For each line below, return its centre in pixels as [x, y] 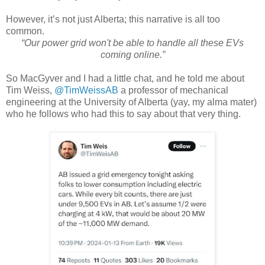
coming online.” [132, 54]
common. [26, 31]
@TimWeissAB [86, 90]
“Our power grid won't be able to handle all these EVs [132, 43]
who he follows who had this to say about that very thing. [123, 114]
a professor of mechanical [173, 90]
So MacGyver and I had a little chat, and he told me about [125, 78]
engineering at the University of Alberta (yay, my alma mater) [131, 102]
